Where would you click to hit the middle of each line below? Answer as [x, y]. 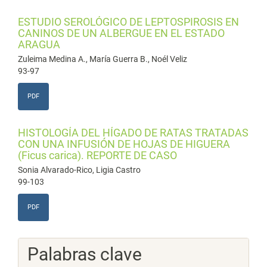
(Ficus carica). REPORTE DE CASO [97, 155]
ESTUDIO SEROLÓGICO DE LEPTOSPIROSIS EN [128, 22]
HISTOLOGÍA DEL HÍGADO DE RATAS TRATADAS [133, 133]
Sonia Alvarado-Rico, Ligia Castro [79, 170]
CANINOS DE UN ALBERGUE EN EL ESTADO [121, 33]
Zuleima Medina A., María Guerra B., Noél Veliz [103, 59]
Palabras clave [85, 254]
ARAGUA [39, 44]
